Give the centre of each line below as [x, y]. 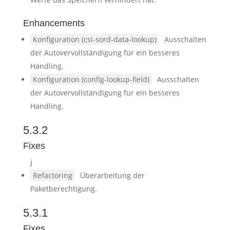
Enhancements [54, 23]
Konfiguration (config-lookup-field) [91, 79]
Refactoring [52, 175]
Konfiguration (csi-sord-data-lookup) [94, 39]
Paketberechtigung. [63, 189]
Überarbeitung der [112, 175]
